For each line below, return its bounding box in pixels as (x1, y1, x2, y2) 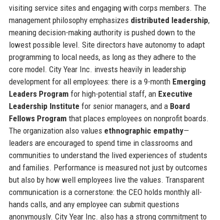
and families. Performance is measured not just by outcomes (8, 162, 207, 172)
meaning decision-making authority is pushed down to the (8, 27, 195, 37)
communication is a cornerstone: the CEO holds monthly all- (8, 187, 202, 197)
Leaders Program (8, 88, 69, 99)
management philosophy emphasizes (8, 15, 131, 25)
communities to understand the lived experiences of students (8, 150, 207, 160)
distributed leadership (130, 15, 208, 25)
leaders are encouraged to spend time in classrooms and (8, 137, 192, 148)
